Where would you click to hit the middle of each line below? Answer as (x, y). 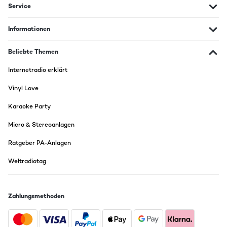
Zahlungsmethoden (36, 196)
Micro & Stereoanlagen (41, 125)
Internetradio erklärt (38, 70)
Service (20, 6)
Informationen (29, 29)
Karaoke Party (29, 107)
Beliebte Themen (33, 52)
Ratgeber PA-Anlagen (40, 143)
